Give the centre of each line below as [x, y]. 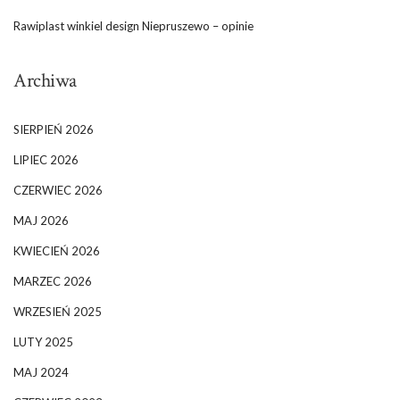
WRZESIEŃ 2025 [58, 312]
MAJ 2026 [41, 221]
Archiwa [45, 81]
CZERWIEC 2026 [58, 191]
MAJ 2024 [41, 373]
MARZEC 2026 [53, 282]
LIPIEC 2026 [46, 160]
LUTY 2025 [43, 342]
